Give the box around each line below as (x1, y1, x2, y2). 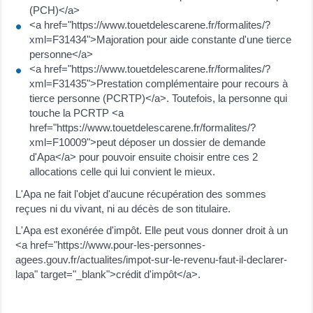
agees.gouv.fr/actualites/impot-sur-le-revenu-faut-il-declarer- (15, 254, 288, 266)
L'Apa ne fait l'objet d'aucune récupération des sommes (15, 187, 267, 200)
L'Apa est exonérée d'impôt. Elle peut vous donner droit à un (15, 224, 289, 237)
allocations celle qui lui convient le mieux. (29, 165, 216, 177)
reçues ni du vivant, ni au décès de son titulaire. (15, 202, 231, 214)
